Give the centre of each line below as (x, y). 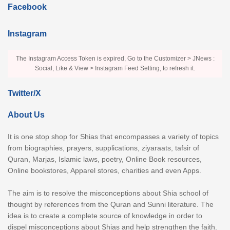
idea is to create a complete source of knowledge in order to (105, 215)
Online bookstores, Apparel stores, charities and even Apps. (104, 170)
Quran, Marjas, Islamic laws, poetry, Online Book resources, (105, 159)
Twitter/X (24, 93)
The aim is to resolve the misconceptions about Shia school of (108, 193)
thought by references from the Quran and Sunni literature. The (111, 204)
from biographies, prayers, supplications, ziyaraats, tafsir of (103, 148)
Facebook (27, 7)
